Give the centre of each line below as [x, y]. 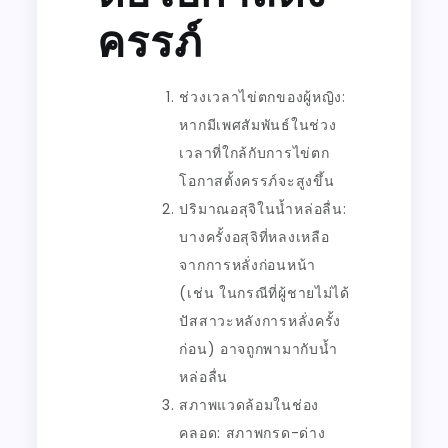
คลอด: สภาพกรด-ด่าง [252, 432]
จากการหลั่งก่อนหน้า [247, 264]
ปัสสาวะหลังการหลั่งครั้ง [260, 320]
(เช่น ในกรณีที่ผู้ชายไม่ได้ [264, 292]
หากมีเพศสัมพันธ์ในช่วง [258, 124]
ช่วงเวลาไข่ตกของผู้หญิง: [262, 96]
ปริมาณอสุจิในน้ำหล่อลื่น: [263, 208]
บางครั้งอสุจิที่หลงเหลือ [254, 236]
